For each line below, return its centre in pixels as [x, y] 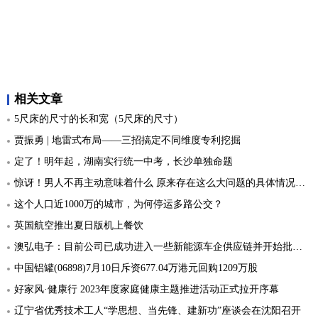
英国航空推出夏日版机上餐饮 [79, 225]
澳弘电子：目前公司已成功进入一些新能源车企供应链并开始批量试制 [153, 246]
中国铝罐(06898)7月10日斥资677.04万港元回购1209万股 [136, 268]
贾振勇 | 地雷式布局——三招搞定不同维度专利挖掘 [127, 140]
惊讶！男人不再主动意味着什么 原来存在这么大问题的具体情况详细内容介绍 [155, 182]
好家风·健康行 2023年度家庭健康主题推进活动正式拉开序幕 [147, 289]
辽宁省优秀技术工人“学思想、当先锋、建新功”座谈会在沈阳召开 [158, 310]
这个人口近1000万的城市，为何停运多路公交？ [119, 204]
